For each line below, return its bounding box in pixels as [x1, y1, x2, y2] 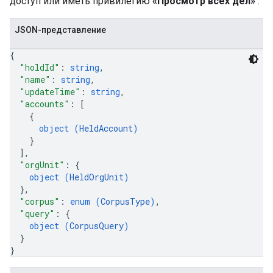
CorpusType [101, 196, 150, 207]
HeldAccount [79, 122, 133, 134]
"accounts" [19, 98, 69, 110]
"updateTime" [19, 86, 80, 97]
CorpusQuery [69, 220, 124, 232]
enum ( [70, 196, 101, 207]
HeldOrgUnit [69, 171, 124, 183]
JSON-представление [15, 25, 106, 35]
